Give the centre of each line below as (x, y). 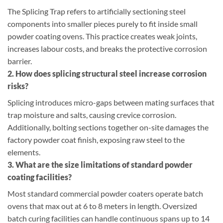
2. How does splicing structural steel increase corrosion (107, 74)
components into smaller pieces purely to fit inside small (103, 24)
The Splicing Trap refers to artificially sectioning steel (97, 11)
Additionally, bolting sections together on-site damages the (108, 127)
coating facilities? (40, 177)
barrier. (20, 61)
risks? (18, 86)
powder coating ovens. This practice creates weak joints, (102, 36)
